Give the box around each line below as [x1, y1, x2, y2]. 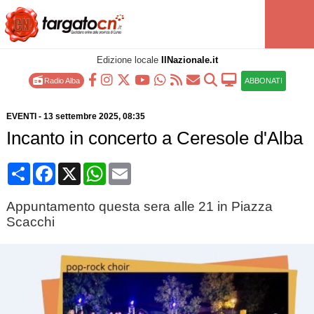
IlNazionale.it [161, 55, 218, 65]
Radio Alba [41, 76, 80, 85]
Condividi [29, 162, 78, 174]
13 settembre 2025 [43, 111, 118, 121]
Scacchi [6, 214, 55, 229]
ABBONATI [244, 76, 282, 85]
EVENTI [6, 111, 36, 121]
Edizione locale [96, 55, 161, 65]
